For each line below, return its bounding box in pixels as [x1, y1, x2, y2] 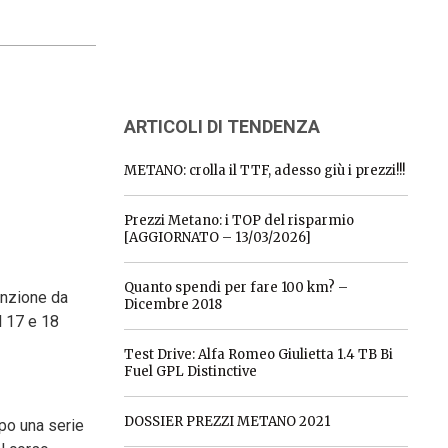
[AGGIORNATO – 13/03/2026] [123, 229, 311, 246]
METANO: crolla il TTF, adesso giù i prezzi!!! [123, 162, 405, 179]
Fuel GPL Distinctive [123, 363, 257, 380]
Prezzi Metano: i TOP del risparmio [123, 212, 354, 229]
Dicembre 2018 [123, 296, 222, 313]
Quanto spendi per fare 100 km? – [123, 279, 348, 296]
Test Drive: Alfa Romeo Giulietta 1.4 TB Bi [123, 346, 393, 363]
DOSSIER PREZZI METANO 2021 [123, 413, 330, 430]
